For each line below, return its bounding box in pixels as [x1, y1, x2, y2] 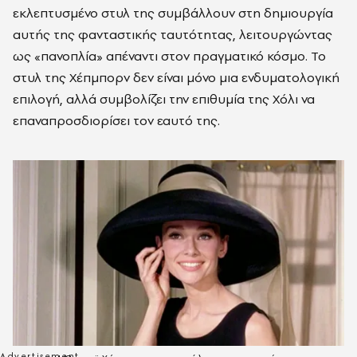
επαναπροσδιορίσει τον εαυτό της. [13, 112, 223, 130]
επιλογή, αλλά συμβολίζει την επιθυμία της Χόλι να [13, 90, 315, 108]
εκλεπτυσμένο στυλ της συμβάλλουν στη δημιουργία [13, 4, 333, 22]
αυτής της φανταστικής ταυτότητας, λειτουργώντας [13, 25, 332, 44]
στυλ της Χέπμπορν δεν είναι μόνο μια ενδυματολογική [13, 69, 339, 87]
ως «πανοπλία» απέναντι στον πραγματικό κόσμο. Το [13, 47, 326, 65]
